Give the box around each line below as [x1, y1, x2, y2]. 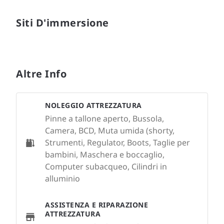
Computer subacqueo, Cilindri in [45, 161, 167, 172]
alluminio [45, 173, 80, 184]
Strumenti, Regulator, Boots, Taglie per [45, 137, 190, 148]
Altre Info [16, 67, 66, 80]
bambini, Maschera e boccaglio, [45, 149, 164, 160]
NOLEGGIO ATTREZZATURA [45, 100, 142, 110]
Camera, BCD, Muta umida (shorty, [45, 125, 174, 136]
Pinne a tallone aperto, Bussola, [45, 113, 164, 124]
